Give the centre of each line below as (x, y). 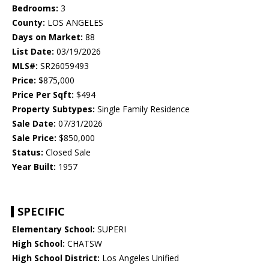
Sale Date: (34, 124)
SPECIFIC (41, 212)
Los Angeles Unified (139, 258)
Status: (28, 153)
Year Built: (34, 167)
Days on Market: (47, 37)
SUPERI (110, 229)
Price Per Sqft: (43, 95)
